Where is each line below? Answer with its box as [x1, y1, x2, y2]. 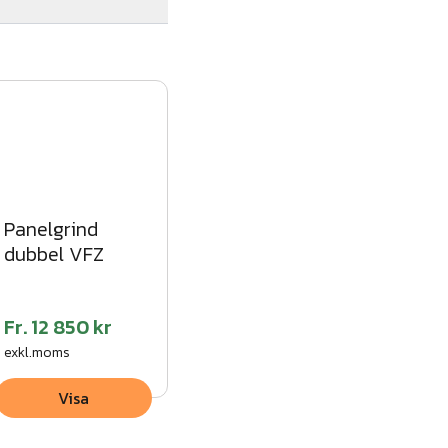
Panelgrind [4, 214, 99, 245]
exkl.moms [4, 342, 71, 364]
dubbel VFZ [4, 239, 105, 270]
